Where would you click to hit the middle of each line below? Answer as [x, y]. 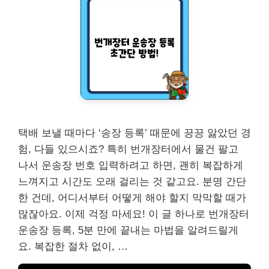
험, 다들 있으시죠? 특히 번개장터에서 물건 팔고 [128, 149]
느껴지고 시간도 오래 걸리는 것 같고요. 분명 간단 [132, 181]
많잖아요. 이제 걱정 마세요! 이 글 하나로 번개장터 [134, 214]
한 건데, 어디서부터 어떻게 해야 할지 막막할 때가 [132, 198]
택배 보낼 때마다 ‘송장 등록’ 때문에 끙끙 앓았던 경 [134, 133]
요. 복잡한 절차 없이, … [73, 246]
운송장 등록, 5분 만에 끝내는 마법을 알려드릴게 [128, 230]
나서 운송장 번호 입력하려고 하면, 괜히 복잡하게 [131, 165]
